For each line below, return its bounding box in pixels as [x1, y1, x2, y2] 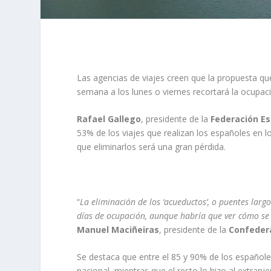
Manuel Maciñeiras [77, 223, 160, 235]
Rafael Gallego [77, 113, 142, 125]
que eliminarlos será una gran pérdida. [77, 141, 226, 153]
